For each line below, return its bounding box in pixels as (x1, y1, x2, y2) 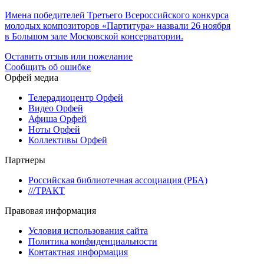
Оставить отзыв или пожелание (5, 51, 133, 62)
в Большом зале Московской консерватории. (5, 31, 183, 42)
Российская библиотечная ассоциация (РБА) (28, 175, 207, 186)
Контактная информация (28, 247, 128, 258)
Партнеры (5, 155, 45, 166)
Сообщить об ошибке (5, 62, 91, 72)
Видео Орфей (28, 103, 83, 114)
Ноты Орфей (28, 124, 80, 135)
